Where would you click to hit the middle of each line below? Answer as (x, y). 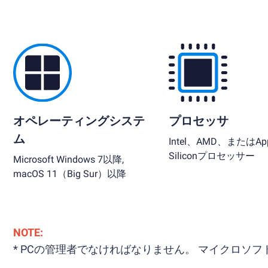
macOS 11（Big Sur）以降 (70, 174)
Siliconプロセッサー (212, 156)
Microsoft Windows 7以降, (68, 159)
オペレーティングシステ (79, 121)
